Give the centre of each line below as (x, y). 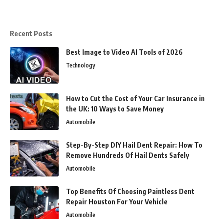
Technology (81, 65)
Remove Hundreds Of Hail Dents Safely (128, 155)
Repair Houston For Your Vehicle (117, 201)
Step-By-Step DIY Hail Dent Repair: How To (134, 145)
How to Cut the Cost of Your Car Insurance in (135, 98)
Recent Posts (31, 33)
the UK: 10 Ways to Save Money (115, 109)
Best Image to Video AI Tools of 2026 (124, 52)
